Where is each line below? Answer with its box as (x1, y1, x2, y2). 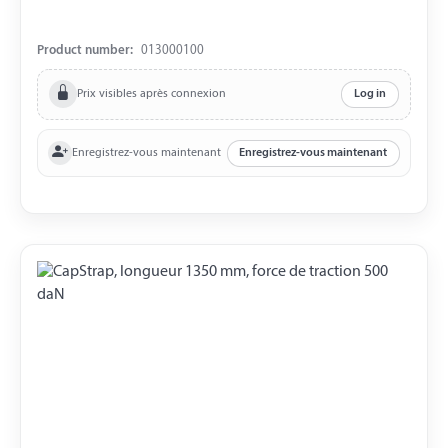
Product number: (37, 44, 133, 58)
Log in (353, 88, 386, 101)
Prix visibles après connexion (77, 87, 227, 100)
